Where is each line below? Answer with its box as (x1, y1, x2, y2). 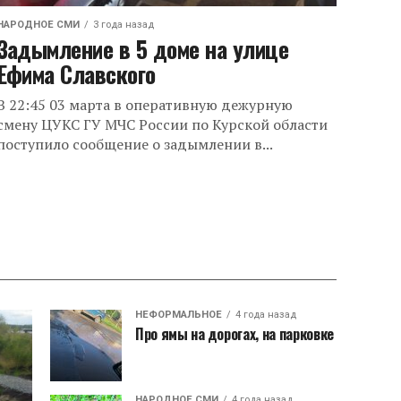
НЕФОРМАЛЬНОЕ (135, 309, 222, 320)
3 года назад (92, 19, 154, 31)
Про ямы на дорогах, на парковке (135, 323, 335, 345)
